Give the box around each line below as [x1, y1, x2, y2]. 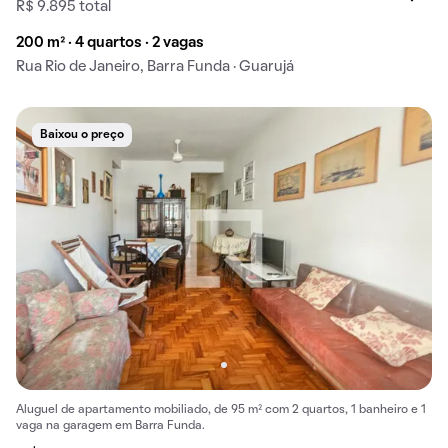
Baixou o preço [40, 129, 124, 140]
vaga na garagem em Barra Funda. [16, 421, 205, 432]
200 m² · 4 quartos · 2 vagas [16, 35, 204, 50]
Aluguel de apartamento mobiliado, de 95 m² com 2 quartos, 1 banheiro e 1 [16, 405, 426, 416]
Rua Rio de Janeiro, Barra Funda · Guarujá [16, 59, 294, 74]
